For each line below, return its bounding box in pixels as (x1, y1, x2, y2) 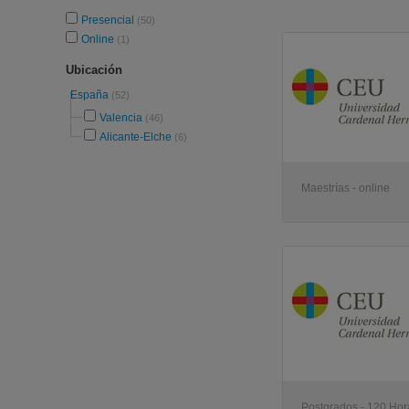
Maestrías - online (301, 182, 390, 194)
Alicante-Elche (100, 131, 172, 143)
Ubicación (66, 63, 122, 77)
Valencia (100, 111, 142, 124)
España (70, 89, 111, 101)
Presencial (81, 14, 137, 26)
